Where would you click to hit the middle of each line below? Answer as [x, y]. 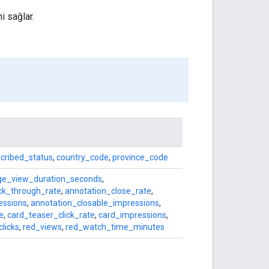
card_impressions [132, 215]
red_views [42, 227]
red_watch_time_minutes [115, 227]
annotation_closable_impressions [95, 203]
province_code [140, 157]
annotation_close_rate [108, 191]
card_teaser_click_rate [51, 215]
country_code [83, 157]
